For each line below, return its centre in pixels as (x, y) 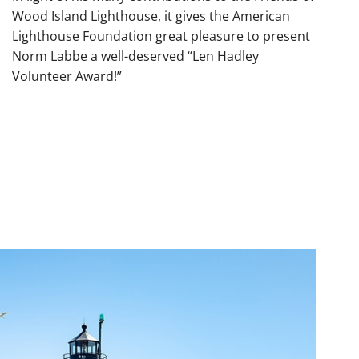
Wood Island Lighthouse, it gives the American (151, 16)
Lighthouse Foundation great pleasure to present (161, 36)
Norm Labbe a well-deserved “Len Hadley (135, 56)
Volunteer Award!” (67, 76)
